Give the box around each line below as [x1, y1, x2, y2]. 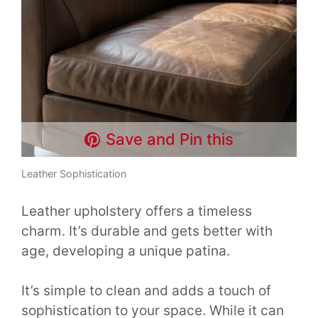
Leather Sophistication [21, 168, 126, 180]
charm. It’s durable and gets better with [21, 222, 273, 239]
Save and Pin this [106, 130, 234, 149]
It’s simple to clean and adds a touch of [21, 283, 271, 300]
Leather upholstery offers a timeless [21, 202, 252, 219]
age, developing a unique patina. [21, 242, 230, 259]
